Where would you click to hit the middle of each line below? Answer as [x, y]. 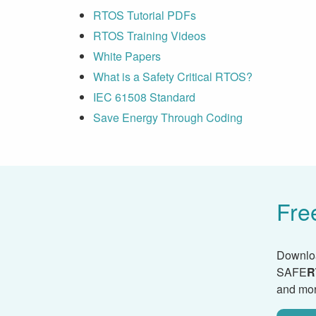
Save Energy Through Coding [168, 117]
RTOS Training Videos [150, 35]
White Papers [127, 56]
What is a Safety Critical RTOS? [173, 76]
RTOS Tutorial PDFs [145, 15]
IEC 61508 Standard [144, 97]
